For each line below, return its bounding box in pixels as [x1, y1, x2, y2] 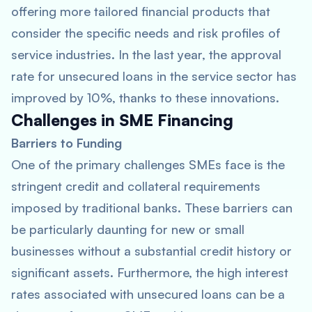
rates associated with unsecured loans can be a [11, 286, 285, 302]
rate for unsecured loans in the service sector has [11, 68, 297, 84]
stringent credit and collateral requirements [11, 178, 260, 194]
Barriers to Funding [11, 135, 122, 150]
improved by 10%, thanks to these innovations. [11, 90, 279, 105]
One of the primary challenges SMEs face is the [11, 157, 285, 172]
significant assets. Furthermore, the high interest [11, 265, 288, 280]
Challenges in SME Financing [11, 110, 233, 130]
